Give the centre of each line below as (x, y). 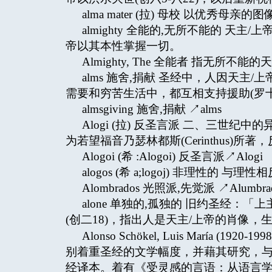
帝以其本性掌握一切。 (123, 46)
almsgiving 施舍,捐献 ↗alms (151, 109)
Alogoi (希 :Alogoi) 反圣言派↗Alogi (172, 156)
